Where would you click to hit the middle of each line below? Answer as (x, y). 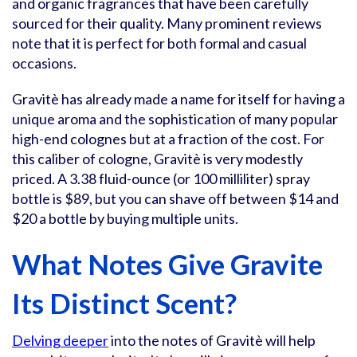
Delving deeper (60, 340)
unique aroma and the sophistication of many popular (175, 119)
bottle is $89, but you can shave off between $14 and (175, 198)
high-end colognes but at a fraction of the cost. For (168, 139)
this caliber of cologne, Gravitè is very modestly (157, 159)
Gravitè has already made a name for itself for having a (178, 99)
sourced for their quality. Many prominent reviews (167, 23)
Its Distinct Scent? (124, 303)
